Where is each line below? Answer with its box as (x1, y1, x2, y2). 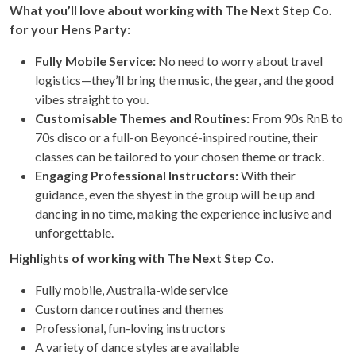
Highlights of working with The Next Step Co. (10, 250, 274, 266)
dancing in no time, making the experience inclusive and (35, 206, 331, 222)
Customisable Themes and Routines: (35, 110, 252, 126)
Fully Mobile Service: (35, 53, 158, 69)
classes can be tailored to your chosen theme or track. (35, 149, 324, 164)
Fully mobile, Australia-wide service (35, 282, 228, 298)
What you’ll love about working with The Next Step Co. (10, 2, 332, 18)
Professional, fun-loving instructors (35, 320, 226, 336)
